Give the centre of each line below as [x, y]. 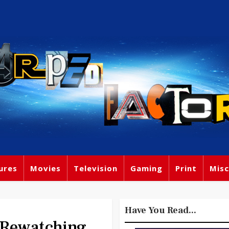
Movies [45, 168]
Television [96, 168]
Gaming [146, 168]
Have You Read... [161, 210]
